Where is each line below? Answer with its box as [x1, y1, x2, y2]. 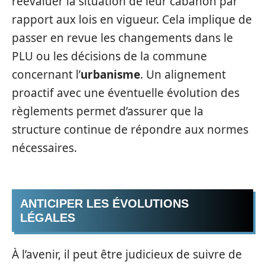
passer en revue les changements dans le [12, 30, 233, 46]
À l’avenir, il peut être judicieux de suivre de [12, 246, 242, 262]
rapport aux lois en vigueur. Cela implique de [12, 11, 252, 27]
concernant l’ [12, 66, 80, 82]
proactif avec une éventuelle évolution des [12, 85, 240, 101]
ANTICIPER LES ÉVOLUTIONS [20, 197, 189, 210]
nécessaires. [12, 140, 77, 156]
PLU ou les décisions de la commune [12, 48, 207, 64]
